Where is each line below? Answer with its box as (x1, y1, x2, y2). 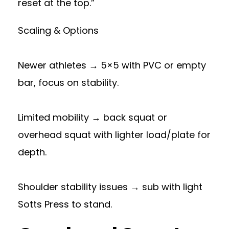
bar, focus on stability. (18, 76, 119, 89)
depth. (18, 145, 47, 158)
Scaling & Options (18, 24, 99, 37)
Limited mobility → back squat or (18, 110, 167, 124)
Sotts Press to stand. (18, 197, 112, 211)
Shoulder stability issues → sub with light (18, 180, 202, 193)
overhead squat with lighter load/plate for (18, 128, 211, 141)
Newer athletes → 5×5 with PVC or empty (18, 58, 206, 72)
